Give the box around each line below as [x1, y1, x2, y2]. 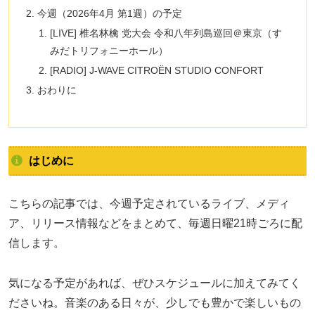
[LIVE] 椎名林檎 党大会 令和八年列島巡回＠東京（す [49, 27, 282, 39]
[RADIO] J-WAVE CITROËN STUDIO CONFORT [49, 64, 264, 76]
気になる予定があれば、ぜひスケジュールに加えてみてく [8, 276, 301, 289]
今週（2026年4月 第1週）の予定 [37, 8, 183, 20]
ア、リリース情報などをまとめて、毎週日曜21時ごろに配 [8, 217, 302, 229]
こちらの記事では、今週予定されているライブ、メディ [8, 197, 290, 210]
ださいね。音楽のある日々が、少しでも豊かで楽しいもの [8, 296, 301, 309]
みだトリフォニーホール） [49, 45, 168, 57]
